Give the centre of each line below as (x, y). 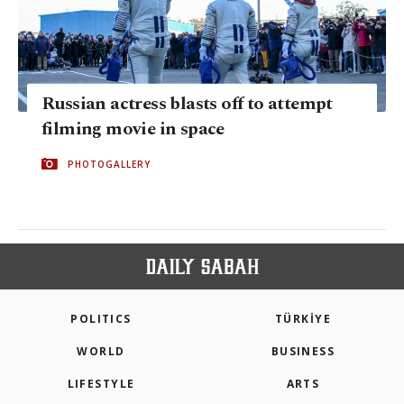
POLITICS (101, 319)
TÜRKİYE (303, 319)
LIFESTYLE (101, 384)
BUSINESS (303, 352)
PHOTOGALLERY (109, 164)
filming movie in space (133, 129)
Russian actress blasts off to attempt (187, 103)
